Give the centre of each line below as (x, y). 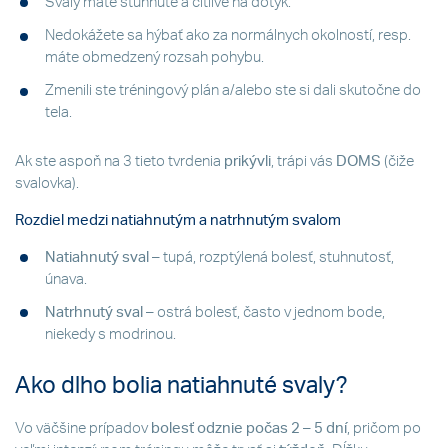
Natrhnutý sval (95, 312)
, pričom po (384, 428)
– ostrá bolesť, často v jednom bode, (265, 312)
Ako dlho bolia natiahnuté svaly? (181, 386)
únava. (66, 279)
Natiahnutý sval (97, 257)
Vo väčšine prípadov (83, 428)
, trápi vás (303, 161)
